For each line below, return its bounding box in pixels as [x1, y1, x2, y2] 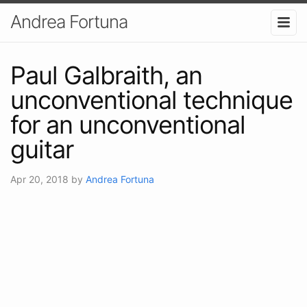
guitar [10, 134, 73, 164]
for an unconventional [10, 109, 245, 140]
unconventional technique [10, 84, 293, 115]
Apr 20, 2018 [10, 173, 71, 185]
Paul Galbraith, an [10, 60, 202, 90]
